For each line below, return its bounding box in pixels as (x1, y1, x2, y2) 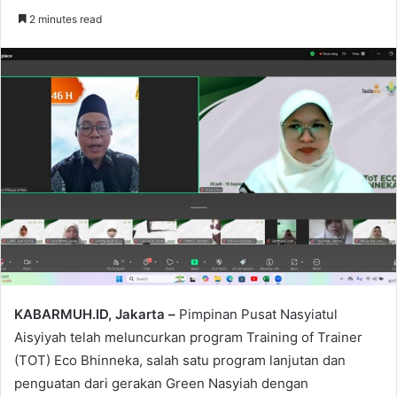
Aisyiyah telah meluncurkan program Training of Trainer (14, 329, 362, 346)
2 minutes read (27, 12, 102, 26)
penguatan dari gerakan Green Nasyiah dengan (14, 375, 308, 393)
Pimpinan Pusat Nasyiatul (175, 306, 338, 323)
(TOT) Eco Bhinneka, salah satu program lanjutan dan (14, 352, 346, 370)
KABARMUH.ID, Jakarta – (14, 306, 175, 323)
